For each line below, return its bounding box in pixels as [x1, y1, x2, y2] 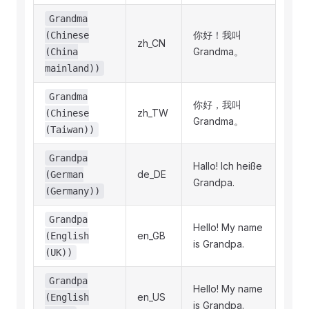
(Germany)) [45, 186, 100, 197]
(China [45, 46, 78, 57]
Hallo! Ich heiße [193, 160, 262, 172]
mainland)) [45, 63, 100, 74]
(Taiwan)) [45, 124, 94, 135]
